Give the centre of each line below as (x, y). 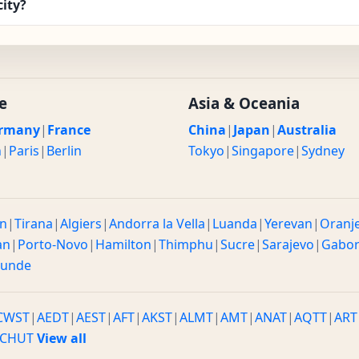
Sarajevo (288, 244)
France (69, 129)
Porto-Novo (53, 244)
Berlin (64, 150)
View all (62, 338)
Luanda (235, 223)
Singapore (263, 150)
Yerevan (288, 223)
